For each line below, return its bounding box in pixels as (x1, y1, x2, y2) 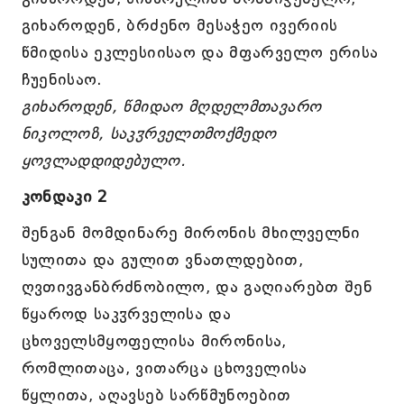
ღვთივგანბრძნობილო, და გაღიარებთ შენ (21, 277, 373, 297)
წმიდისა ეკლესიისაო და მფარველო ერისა (21, 42, 379, 62)
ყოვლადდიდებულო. (21, 151, 186, 170)
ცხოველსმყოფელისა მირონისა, (21, 331, 287, 351)
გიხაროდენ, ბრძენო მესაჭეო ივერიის (21, 15, 338, 35)
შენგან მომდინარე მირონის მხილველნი (21, 223, 361, 243)
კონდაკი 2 (21, 187, 108, 207)
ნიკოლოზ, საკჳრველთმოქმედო (21, 124, 277, 143)
